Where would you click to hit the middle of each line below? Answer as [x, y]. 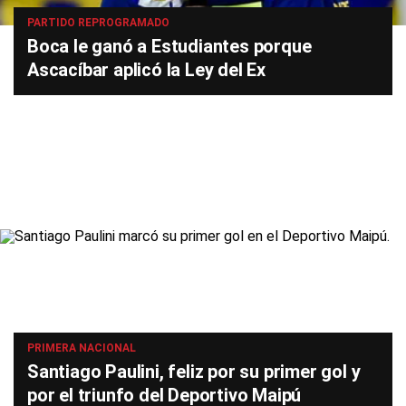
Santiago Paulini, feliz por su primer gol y [194, 372]
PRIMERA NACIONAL [82, 348]
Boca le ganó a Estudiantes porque [169, 46]
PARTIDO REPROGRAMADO [98, 23]
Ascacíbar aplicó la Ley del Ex [147, 70]
